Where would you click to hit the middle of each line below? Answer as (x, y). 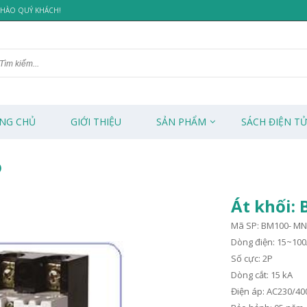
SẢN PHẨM (181, 122)
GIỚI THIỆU (96, 122)
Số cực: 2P (251, 258)
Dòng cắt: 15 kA (261, 275)
